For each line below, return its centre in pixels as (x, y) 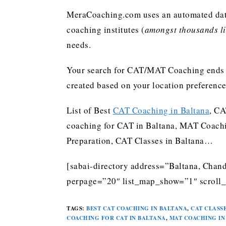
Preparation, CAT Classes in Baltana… (140, 140)
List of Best (90, 110)
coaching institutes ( (106, 30)
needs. (79, 45)
